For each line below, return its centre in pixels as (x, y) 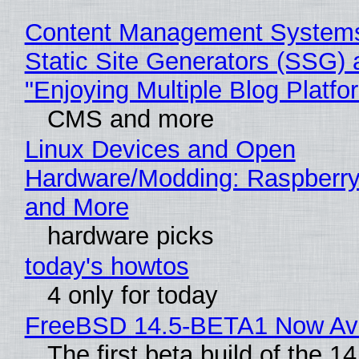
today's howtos (107, 266)
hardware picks (130, 236)
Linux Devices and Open (160, 149)
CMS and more (130, 119)
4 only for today (132, 295)
